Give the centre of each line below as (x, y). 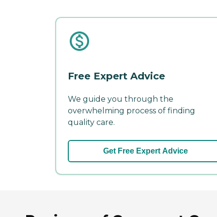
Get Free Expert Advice (145, 151)
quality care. (91, 123)
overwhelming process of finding (132, 111)
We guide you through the (121, 99)
